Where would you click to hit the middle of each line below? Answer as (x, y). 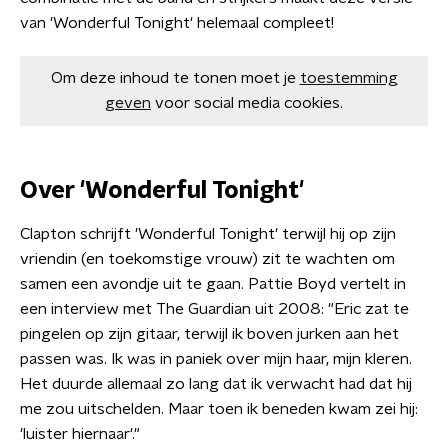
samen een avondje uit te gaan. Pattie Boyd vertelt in (213, 284)
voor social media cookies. (249, 103)
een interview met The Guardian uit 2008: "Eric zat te (214, 309)
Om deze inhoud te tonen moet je (173, 78)
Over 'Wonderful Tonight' (162, 191)
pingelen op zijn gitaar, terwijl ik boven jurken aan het (209, 334)
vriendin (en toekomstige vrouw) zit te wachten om (207, 259)
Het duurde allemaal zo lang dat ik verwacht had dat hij (216, 384)
